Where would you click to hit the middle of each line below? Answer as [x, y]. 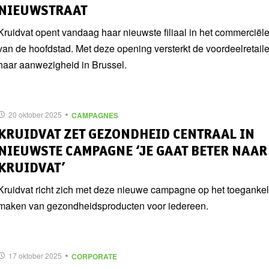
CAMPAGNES [95, 115]
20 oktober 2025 [35, 114]
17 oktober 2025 [35, 255]
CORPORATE [94, 256]
